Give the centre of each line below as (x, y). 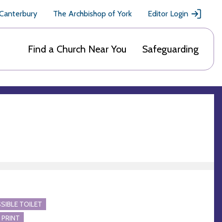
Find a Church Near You (77, 49)
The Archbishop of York (92, 14)
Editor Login (168, 14)
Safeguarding (170, 49)
